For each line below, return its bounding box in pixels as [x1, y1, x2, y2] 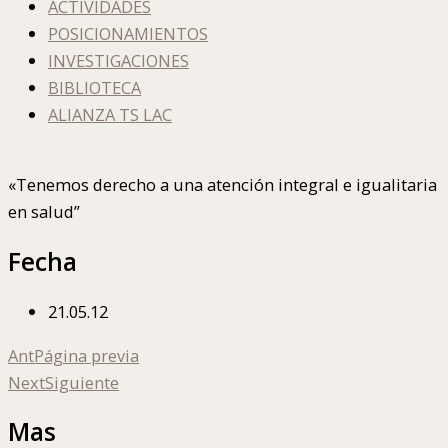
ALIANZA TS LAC [48, 102, 172, 126]
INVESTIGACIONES [48, 48, 189, 72]
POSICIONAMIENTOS [48, 21, 208, 45]
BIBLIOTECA [48, 75, 141, 99]
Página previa [34, 343, 139, 367]
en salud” [8, 200, 80, 224]
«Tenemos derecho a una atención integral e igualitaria [8, 173, 437, 197]
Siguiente [45, 370, 119, 394]
